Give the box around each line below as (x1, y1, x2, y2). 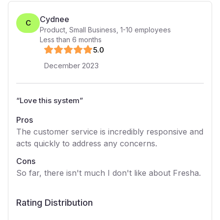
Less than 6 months (40, 35, 102, 44)
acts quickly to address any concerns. (16, 138, 157, 148)
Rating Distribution (16, 197, 93, 208)
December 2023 (44, 61, 99, 70)
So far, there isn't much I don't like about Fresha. (16, 168, 201, 178)
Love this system (20, 96, 80, 105)
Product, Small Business (40, 26, 116, 34)
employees (133, 26, 171, 34)
